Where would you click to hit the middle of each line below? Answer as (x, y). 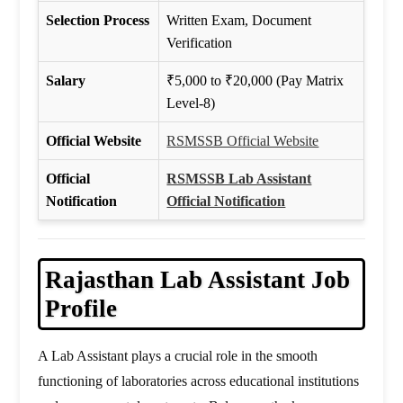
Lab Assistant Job (255, 280)
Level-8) (191, 103)
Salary (66, 81)
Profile (81, 309)
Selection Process (98, 21)
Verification (200, 43)
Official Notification (226, 201)
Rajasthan (103, 280)
